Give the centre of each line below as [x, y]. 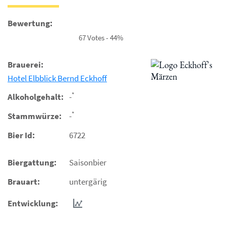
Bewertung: [30, 23]
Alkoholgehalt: [36, 97]
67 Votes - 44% [101, 37]
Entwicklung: [33, 203]
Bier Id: [21, 135]
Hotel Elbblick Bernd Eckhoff [57, 78]
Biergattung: [32, 162]
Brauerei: [25, 65]
